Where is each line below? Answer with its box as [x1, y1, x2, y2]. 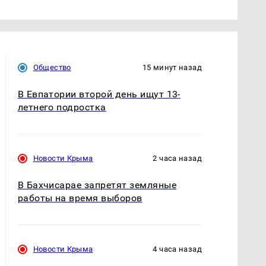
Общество [33, 62, 71, 72]
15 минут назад [142, 62, 202, 72]
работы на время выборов [17, 192, 142, 204]
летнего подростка [17, 101, 106, 113]
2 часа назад [153, 153, 202, 163]
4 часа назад [153, 244, 202, 254]
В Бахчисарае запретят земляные [17, 179, 176, 191]
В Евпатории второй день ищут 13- [17, 88, 180, 100]
